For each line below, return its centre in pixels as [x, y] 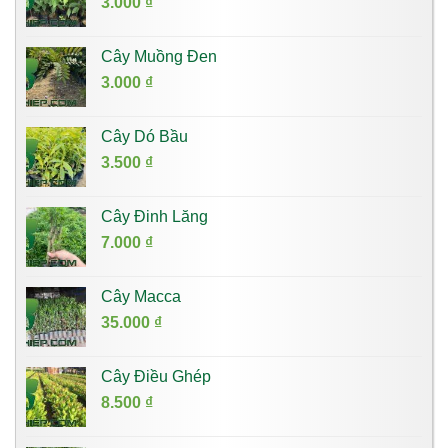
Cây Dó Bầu [144, 137]
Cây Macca [141, 297]
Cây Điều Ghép [156, 377]
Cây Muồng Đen [159, 57]
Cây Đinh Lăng [154, 217]
